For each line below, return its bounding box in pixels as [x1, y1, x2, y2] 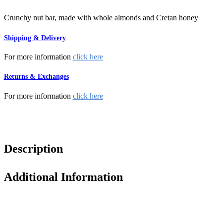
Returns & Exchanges [3, 73, 69, 81]
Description [3, 142, 63, 155]
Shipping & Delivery [3, 34, 66, 42]
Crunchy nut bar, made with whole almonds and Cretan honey [3, 13, 198, 22]
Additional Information [3, 170, 123, 183]
